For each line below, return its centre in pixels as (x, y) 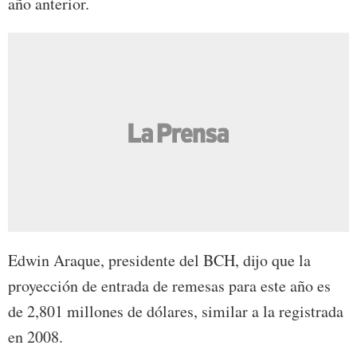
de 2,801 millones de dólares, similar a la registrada (176, 312)
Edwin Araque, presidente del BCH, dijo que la (159, 261)
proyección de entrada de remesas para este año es (169, 286)
